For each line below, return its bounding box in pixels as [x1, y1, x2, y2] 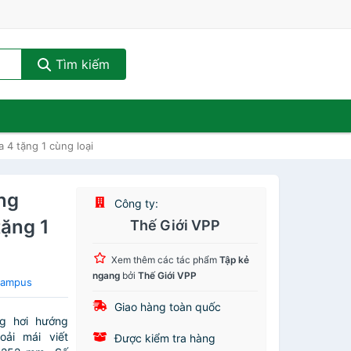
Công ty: [111, 197, 159, 210]
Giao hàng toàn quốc [111, 300, 222, 313]
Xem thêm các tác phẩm [111, 254, 220, 266]
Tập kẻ [219, 254, 250, 266]
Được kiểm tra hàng [111, 331, 216, 345]
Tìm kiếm [51, 56, 110, 72]
